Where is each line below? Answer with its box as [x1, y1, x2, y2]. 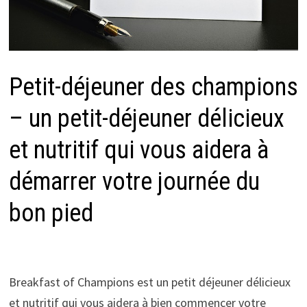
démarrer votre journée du [8, 167, 260, 197]
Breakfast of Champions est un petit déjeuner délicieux [8, 274, 291, 291]
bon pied [8, 199, 93, 228]
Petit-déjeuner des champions [8, 73, 298, 102]
